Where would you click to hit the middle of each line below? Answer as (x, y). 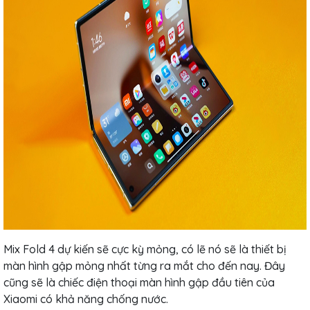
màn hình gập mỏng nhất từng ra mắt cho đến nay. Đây (144, 265)
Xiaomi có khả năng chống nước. (86, 299)
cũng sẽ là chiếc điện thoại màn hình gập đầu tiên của (139, 282)
